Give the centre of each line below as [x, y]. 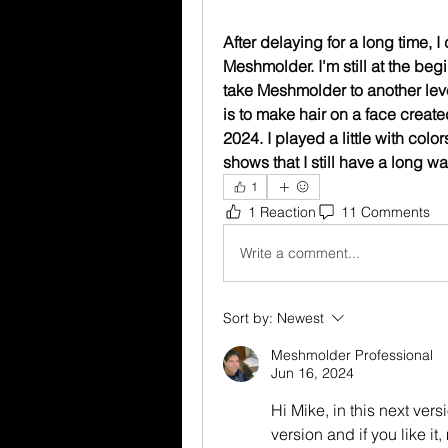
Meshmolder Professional [352, 355]
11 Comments [385, 211]
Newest [300, 318]
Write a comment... [300, 252]
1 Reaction [282, 211]
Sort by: [248, 318]
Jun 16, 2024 [312, 373]
